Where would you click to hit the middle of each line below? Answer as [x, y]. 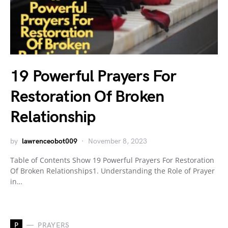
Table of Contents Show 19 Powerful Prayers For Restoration [112, 160]
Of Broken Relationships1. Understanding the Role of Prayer [112, 170]
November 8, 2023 [118, 141]
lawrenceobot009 [50, 141]
